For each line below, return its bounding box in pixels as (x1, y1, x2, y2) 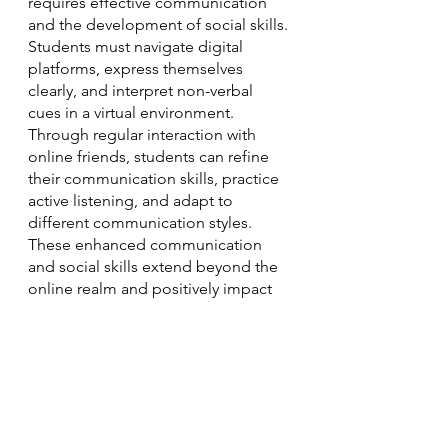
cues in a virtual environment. (28, 103, 238, 122)
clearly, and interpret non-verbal (28, 81, 257, 100)
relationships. (28, 367, 123, 386)
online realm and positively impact (28, 279, 276, 298)
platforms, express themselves (28, 59, 247, 78)
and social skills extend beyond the (28, 257, 282, 276)
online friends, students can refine (28, 147, 273, 166)
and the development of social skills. (28, 15, 292, 34)
